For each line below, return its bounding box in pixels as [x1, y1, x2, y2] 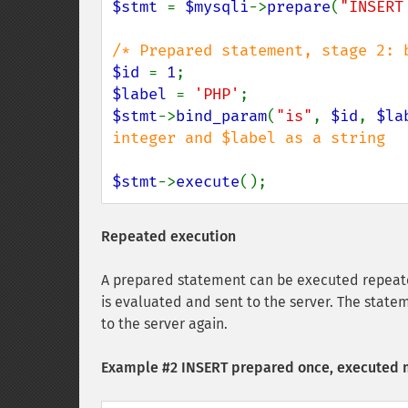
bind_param [176, 107, 267, 126]
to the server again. [101, 315, 228, 332]
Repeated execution [101, 228, 236, 245]
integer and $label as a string [112, 128, 385, 148]
